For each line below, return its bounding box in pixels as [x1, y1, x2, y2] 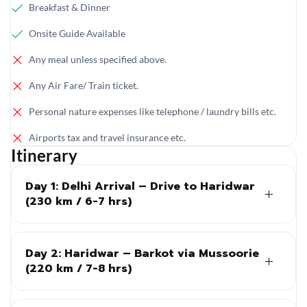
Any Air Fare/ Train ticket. [29, 79, 138, 91]
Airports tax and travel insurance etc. [29, 131, 186, 143]
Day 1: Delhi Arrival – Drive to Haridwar [25, 177, 255, 195]
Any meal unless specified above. [29, 53, 167, 65]
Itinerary [11, 145, 77, 165]
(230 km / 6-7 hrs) [25, 193, 132, 210]
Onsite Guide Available [29, 27, 125, 39]
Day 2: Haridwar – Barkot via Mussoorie [25, 245, 259, 262]
